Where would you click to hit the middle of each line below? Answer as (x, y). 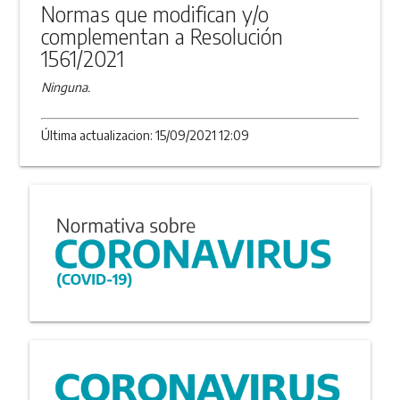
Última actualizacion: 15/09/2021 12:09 (146, 135)
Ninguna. (66, 87)
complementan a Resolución (162, 36)
